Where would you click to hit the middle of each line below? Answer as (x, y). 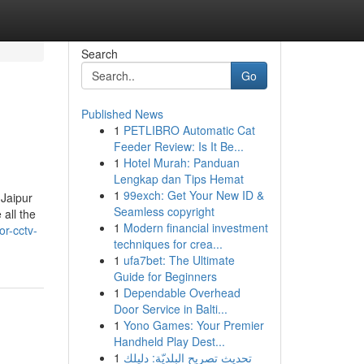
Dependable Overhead (182, 292)
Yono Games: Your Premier (193, 325)
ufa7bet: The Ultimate (179, 260)
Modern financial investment (195, 227)
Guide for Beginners (165, 276)
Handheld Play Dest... (169, 341)
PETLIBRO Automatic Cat (189, 130)
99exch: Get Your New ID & (193, 195)
